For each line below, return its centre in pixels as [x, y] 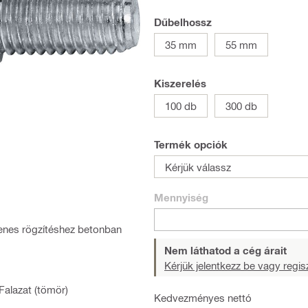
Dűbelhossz [183, 22]
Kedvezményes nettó [203, 298]
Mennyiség [181, 197]
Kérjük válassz [198, 167]
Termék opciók [191, 144]
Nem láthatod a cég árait [225, 250]
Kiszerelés [180, 83]
